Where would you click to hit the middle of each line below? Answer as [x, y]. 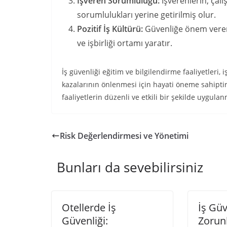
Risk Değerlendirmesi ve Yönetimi [124, 136]
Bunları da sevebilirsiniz [130, 167]
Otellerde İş [89, 207]
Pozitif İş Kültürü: [110, 29]
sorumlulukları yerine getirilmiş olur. [146, 15]
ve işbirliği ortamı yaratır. [125, 43]
